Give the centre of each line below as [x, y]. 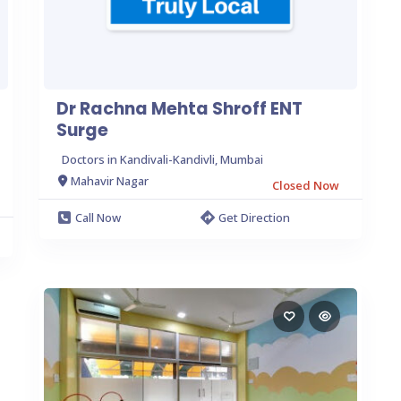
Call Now [98, 217]
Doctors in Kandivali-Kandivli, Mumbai [162, 159]
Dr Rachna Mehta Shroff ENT [179, 108]
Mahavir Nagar [110, 181]
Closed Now [306, 185]
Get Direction [254, 217]
